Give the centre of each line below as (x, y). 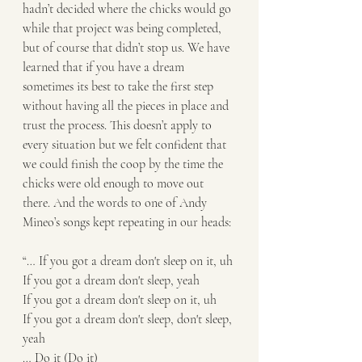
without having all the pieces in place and (127, 105)
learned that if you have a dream (105, 67)
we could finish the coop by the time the (124, 164)
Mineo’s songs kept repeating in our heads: (127, 222)
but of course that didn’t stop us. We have (128, 47)
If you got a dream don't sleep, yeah (111, 280)
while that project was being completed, (124, 28)
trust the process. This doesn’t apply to (119, 125)
